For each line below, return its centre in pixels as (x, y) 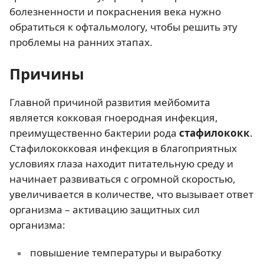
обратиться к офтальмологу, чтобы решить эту (123, 27)
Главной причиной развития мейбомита (110, 102)
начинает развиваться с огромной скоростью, (123, 179)
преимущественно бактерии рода (94, 133)
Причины (47, 73)
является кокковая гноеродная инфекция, (114, 117)
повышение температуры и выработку (126, 253)
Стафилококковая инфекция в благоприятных (123, 148)
